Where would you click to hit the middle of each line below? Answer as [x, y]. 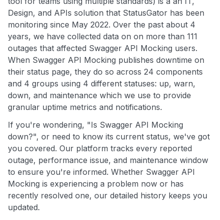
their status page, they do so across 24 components [105, 72]
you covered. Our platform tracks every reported [100, 149]
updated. [24, 207]
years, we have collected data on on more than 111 [103, 37]
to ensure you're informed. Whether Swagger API [101, 172]
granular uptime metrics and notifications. [85, 107]
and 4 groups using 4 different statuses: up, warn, [102, 84]
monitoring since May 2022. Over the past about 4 [102, 25]
